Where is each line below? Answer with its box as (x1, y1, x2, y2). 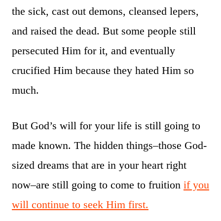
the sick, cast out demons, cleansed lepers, (12, 5, 199, 18)
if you (184, 179, 209, 191)
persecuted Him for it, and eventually (12, 44, 175, 57)
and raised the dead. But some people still (12, 25, 196, 37)
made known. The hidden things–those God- (12, 139, 207, 152)
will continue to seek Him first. (12, 198, 148, 211)
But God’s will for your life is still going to (12, 119, 200, 132)
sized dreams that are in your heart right (12, 159, 186, 172)
